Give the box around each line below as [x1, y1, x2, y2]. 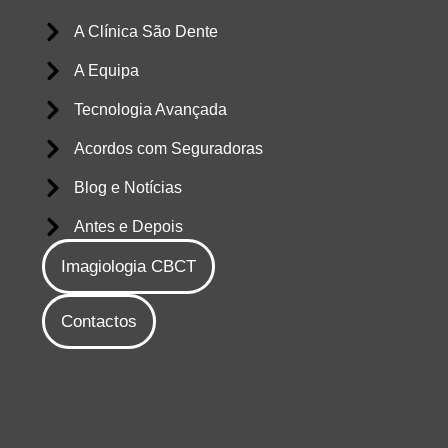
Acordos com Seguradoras [74, 140, 264, 158]
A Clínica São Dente [74, 23, 219, 41]
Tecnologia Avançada [74, 101, 228, 119]
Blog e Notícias [74, 179, 183, 197]
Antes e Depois [74, 218, 184, 236]
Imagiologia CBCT [60, 257, 196, 277]
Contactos [60, 312, 137, 332]
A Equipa [74, 62, 140, 80]
